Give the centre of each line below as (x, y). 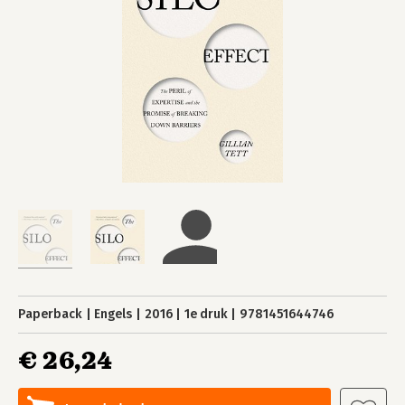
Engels (113, 314)
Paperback (50, 314)
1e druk (206, 314)
